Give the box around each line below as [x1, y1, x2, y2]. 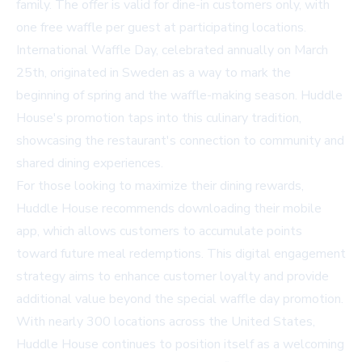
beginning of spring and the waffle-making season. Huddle [16, 86, 343, 105]
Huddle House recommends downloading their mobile [16, 200, 322, 218]
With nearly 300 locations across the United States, [16, 313, 315, 331]
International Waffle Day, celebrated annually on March [16, 41, 328, 60]
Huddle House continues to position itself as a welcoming [16, 335, 344, 354]
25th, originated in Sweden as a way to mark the [16, 64, 291, 82]
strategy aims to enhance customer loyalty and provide [16, 267, 329, 286]
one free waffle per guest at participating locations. [16, 19, 306, 37]
